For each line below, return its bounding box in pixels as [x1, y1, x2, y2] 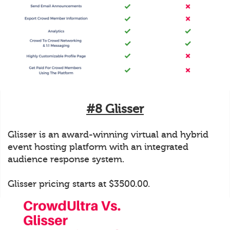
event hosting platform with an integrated [8, 141, 188, 152]
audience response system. [8, 154, 124, 164]
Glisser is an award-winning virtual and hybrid [8, 129, 208, 140]
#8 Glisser [86, 102, 144, 116]
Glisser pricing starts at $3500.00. [8, 178, 150, 189]
